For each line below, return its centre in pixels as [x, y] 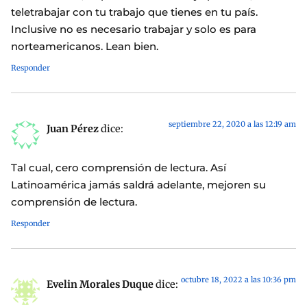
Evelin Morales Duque [100, 285]
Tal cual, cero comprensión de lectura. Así [119, 168]
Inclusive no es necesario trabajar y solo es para [134, 29]
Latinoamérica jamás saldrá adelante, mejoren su [138, 185]
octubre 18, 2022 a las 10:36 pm [238, 280]
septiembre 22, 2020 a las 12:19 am [232, 124]
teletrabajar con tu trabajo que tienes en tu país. [134, 12]
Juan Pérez [73, 128]
